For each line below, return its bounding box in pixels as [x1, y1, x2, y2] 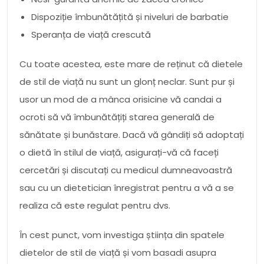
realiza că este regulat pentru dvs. [19, 199, 170, 212]
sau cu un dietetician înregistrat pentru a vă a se [19, 181, 234, 194]
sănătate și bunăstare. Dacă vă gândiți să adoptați [19, 128, 244, 141]
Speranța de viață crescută [31, 28, 151, 41]
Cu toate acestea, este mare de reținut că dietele [19, 57, 243, 70]
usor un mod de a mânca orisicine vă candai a [19, 93, 222, 105]
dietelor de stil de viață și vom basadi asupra [19, 246, 216, 259]
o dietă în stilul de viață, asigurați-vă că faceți [19, 146, 219, 159]
